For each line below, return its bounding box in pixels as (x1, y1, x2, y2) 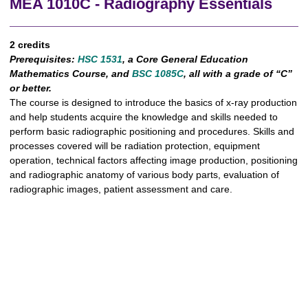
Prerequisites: (10, 54, 75, 65)
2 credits (10, 39, 50, 50)
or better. (10, 82, 52, 93)
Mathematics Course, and (10, 68, 132, 79)
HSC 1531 (78, 54, 122, 65)
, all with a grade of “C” (184, 68, 292, 79)
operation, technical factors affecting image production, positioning (10, 155, 298, 166)
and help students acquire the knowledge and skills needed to (10, 111, 278, 122)
